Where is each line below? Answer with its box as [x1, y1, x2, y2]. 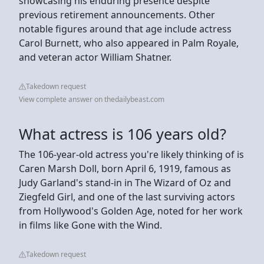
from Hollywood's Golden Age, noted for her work [19, 204, 243, 217]
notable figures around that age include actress [19, 22, 232, 35]
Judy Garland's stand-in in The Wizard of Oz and [19, 176, 231, 189]
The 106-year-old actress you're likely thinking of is [19, 147, 244, 161]
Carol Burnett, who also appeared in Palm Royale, [19, 36, 239, 49]
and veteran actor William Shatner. [19, 50, 171, 64]
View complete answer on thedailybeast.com [19, 94, 164, 104]
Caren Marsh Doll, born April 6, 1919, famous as [19, 161, 231, 175]
